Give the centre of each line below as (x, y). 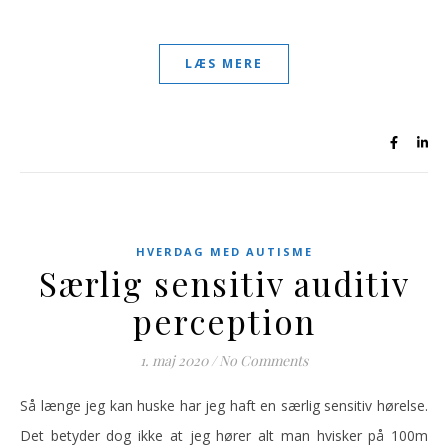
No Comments (263, 360)
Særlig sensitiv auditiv (224, 283)
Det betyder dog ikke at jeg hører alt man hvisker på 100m (224, 435)
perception (224, 321)
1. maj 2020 (174, 360)
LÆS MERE (224, 63)
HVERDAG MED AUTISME (224, 251)
